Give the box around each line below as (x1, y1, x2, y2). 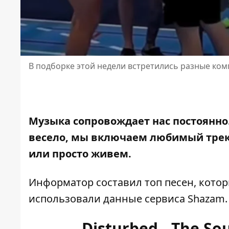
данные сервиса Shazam (103, 192, 225, 206)
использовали (29, 192, 103, 206)
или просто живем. (29, 147, 131, 161)
